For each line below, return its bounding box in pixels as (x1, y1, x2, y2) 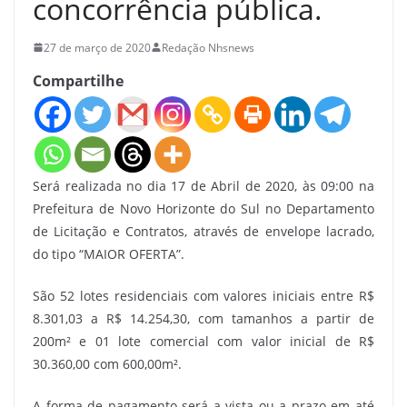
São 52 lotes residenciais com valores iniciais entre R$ (33, 286, 374, 304)
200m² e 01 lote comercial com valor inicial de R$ (33, 332, 374, 350)
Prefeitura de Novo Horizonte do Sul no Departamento (33, 199, 374, 217)
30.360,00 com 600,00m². (33, 354, 182, 372)
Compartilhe (33, 70, 124, 91)
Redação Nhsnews (162, 39, 254, 55)
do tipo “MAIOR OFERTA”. (33, 244, 184, 263)
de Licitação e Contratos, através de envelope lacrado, (33, 222, 374, 240)
